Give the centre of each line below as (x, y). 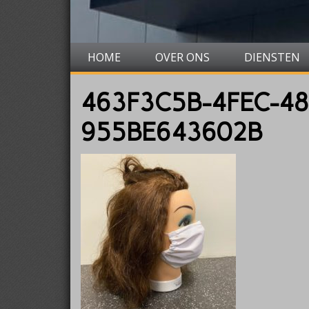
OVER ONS (182, 57)
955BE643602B (172, 132)
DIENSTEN (272, 57)
